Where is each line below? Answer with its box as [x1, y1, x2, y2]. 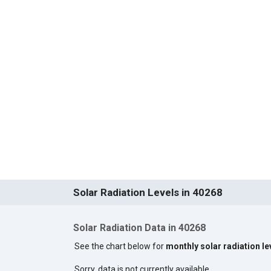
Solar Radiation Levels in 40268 [73, 186, 223, 199]
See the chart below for [74, 241, 166, 251]
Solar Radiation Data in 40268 [73, 222, 206, 234]
